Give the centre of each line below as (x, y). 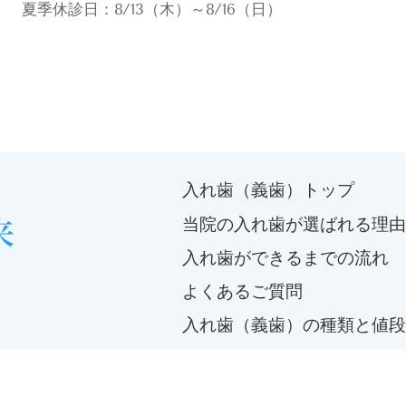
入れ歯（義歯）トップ (268, 190)
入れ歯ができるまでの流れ (285, 257)
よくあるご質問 (242, 291)
